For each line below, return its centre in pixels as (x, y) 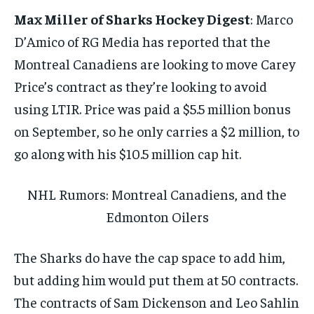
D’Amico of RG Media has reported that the (142, 41)
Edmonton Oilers (157, 216)
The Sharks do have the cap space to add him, (150, 257)
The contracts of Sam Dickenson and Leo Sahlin (157, 301)
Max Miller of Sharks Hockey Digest (132, 18)
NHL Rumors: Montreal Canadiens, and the (157, 193)
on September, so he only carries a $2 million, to (157, 130)
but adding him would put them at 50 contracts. (156, 279)
